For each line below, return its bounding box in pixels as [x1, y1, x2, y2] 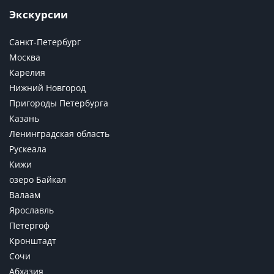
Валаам [9, 189, 40, 201]
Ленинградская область [9, 128, 109, 140]
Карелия [9, 67, 45, 79]
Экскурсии [9, 7, 68, 22]
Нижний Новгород [9, 82, 86, 94]
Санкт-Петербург [9, 36, 81, 48]
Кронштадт [9, 235, 56, 247]
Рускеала [9, 143, 46, 155]
